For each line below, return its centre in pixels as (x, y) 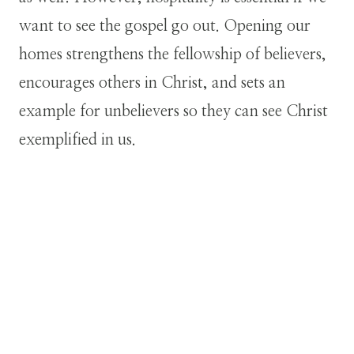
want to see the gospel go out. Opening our (165, 26)
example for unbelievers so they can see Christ (173, 112)
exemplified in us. (77, 140)
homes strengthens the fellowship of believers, (173, 55)
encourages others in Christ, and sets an (152, 83)
